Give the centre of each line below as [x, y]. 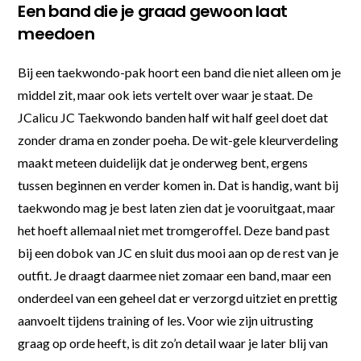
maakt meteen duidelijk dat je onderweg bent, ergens [163, 162]
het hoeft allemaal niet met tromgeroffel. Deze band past [174, 230]
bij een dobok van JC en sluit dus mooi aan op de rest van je [178, 252]
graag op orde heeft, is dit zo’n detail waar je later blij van [173, 342]
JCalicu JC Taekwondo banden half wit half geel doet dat [173, 117]
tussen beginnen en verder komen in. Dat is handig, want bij [178, 185]
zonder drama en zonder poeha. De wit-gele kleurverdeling [178, 139]
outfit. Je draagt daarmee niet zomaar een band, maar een [175, 275]
